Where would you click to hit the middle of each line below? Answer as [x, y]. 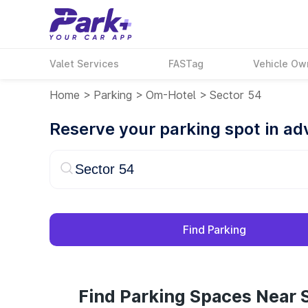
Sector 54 [236, 95]
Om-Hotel [171, 95]
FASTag [186, 64]
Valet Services [84, 64]
